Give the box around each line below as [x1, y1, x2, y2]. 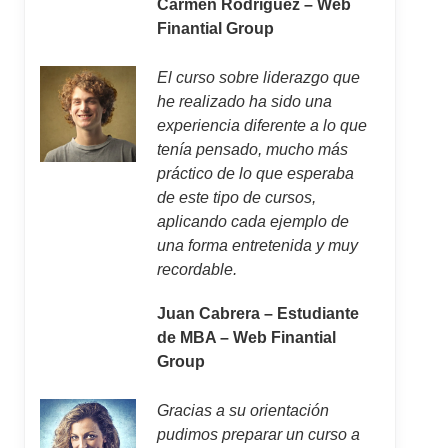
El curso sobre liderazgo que [156, 69, 360, 86]
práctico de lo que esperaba [156, 165, 354, 182]
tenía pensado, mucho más [156, 141, 348, 158]
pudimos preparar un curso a [156, 426, 360, 443]
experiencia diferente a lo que [156, 117, 367, 134]
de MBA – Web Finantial [156, 329, 336, 346]
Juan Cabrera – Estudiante [156, 305, 359, 322]
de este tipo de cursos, [156, 189, 316, 206]
